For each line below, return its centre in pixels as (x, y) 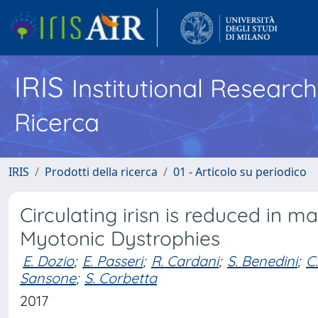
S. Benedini (262, 261)
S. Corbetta (121, 278)
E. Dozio (48, 261)
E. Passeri (113, 261)
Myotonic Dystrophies (120, 238)
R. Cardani (185, 261)
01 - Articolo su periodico (240, 172)
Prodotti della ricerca (101, 172)
